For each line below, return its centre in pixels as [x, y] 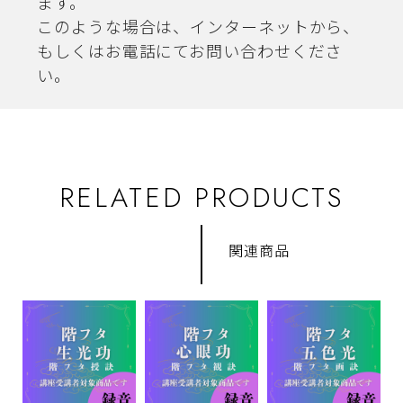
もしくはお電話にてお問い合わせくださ [190, 53]
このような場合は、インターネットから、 [199, 28]
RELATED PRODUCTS [201, 198]
